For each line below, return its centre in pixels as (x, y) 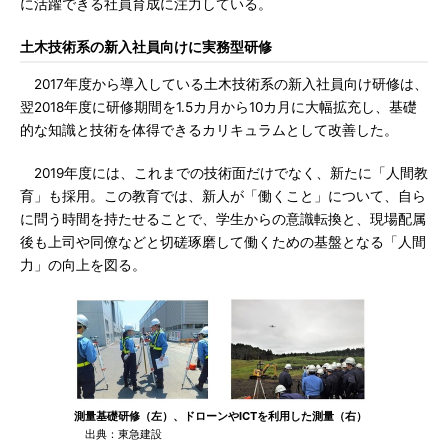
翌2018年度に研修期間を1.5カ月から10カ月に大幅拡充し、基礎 (218, 107)
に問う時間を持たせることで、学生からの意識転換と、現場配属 (223, 219)
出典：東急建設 (118, 434)
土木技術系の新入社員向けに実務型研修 (146, 47)
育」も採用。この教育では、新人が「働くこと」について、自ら (223, 196)
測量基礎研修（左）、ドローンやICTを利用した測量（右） (220, 416)
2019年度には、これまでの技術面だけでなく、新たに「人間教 (224, 173)
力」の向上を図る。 (83, 265)
